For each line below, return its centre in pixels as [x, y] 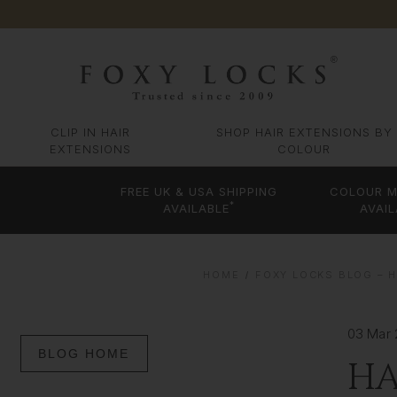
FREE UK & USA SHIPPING [199, 192]
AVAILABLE [197, 209]
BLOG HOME [84, 353]
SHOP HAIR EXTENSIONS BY [304, 132]
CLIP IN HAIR [91, 132]
